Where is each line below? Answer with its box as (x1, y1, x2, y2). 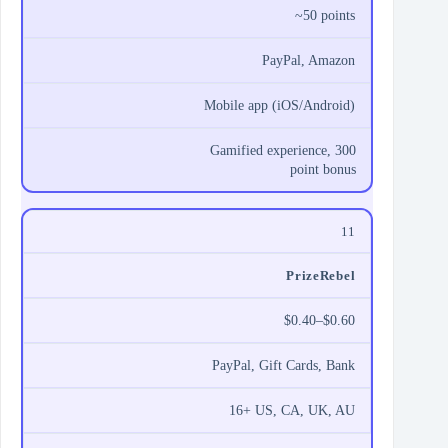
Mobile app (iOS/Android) (204, 98, 356, 114)
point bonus (290, 162, 357, 178)
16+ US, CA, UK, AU (229, 403, 356, 419)
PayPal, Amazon (262, 53, 356, 69)
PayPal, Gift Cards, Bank (212, 358, 356, 374)
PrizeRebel (286, 268, 356, 284)
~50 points (295, 8, 356, 24)
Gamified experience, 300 (210, 143, 357, 159)
